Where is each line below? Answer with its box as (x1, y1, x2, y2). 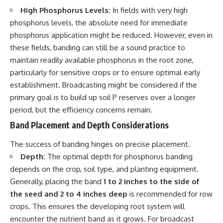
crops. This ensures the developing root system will (10, 201, 185, 211)
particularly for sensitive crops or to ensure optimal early (10, 67, 200, 77)
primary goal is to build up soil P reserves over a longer (10, 92, 196, 102)
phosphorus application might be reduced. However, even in (10, 30, 213, 40)
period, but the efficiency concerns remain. (10, 105, 152, 114)
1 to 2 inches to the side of (104, 176, 200, 186)
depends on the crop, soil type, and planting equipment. (10, 164, 199, 174)
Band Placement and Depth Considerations (10, 119, 169, 131)
